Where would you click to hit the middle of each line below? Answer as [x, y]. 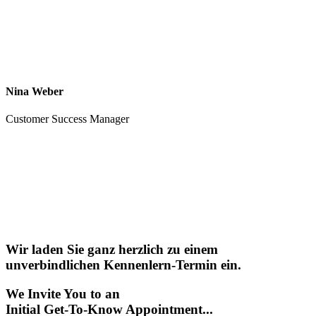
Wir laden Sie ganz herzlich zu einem [112, 250]
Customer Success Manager [67, 119]
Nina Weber [35, 92]
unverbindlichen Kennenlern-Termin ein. [123, 265]
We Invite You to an [63, 293]
